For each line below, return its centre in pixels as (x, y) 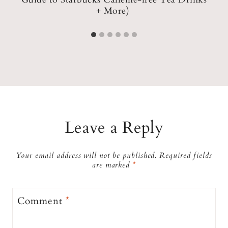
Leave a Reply (114, 128)
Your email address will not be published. (87, 155)
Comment (41, 201)
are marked (112, 165)
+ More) (114, 11)
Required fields (186, 155)
